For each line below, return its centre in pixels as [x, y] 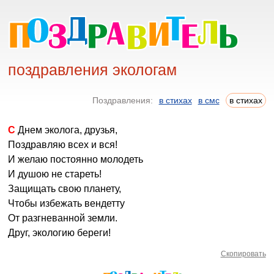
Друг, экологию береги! [60, 233]
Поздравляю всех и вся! [63, 145]
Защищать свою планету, [65, 189]
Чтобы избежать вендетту [67, 203]
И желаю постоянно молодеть [76, 159]
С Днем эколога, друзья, [67, 130]
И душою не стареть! [55, 174]
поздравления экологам [93, 70]
